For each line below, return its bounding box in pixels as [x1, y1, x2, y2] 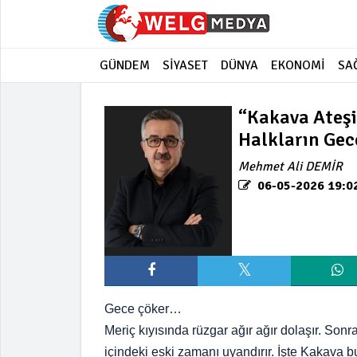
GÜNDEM [100, 57, 150, 73]
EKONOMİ [271, 57, 325, 73]
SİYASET [163, 57, 208, 73]
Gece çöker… [104, 301, 182, 316]
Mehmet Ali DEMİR [238, 159, 343, 175]
